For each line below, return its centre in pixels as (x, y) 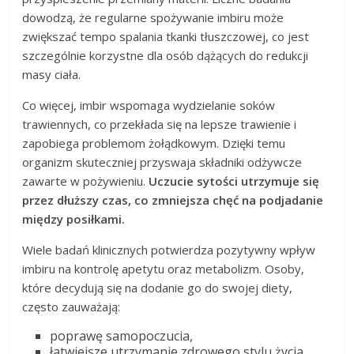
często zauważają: (72, 306)
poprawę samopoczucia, (122, 335)
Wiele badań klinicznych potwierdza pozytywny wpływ (169, 249)
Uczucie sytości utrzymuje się (234, 181)
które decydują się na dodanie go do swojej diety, (158, 287)
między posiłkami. (74, 218)
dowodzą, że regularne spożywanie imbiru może (153, 17)
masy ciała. (52, 74)
